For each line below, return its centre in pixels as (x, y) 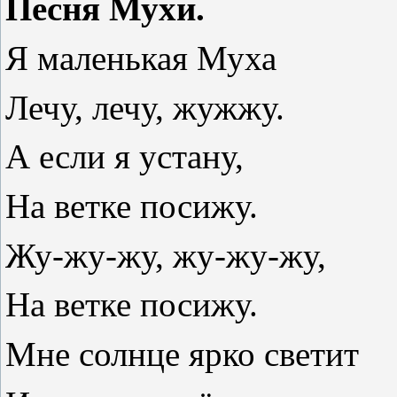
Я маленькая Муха (141, 58)
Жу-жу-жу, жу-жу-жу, (166, 255)
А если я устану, (125, 157)
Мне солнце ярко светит (182, 354)
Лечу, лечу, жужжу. (145, 107)
